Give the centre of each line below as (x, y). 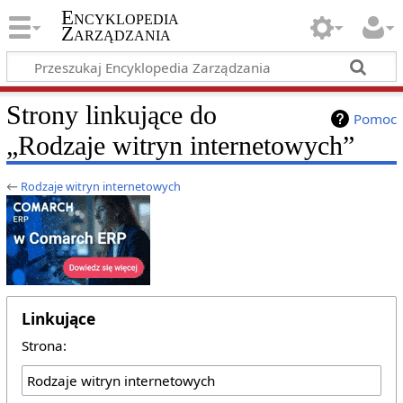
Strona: (44, 345)
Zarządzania (116, 34)
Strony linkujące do (111, 115)
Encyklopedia (120, 18)
